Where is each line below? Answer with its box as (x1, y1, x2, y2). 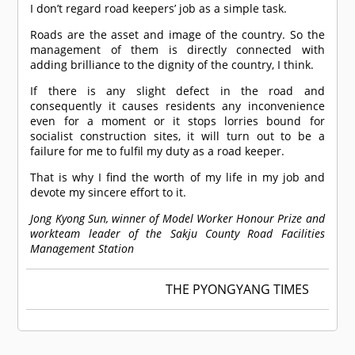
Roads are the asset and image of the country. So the (30, 27, 325, 43)
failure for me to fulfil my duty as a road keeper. (30, 143, 285, 159)
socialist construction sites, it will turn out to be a (30, 128, 325, 144)
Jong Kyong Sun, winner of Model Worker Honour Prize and (30, 211, 325, 227)
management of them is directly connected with (30, 42, 325, 58)
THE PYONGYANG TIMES (165, 281, 309, 299)
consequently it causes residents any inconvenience (30, 98, 325, 114)
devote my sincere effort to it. (30, 185, 187, 200)
